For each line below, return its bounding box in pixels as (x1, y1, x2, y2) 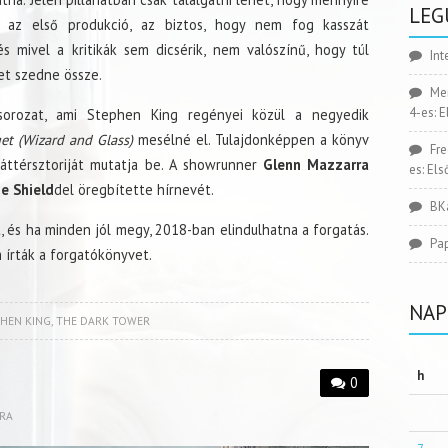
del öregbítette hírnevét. (54, 180, 214, 200)
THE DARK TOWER (55, 313, 150, 329)
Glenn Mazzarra (263, 155, 370, 175)
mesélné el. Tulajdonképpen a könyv (133, 130, 370, 150)
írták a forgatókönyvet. (2, 245, 152, 265)
